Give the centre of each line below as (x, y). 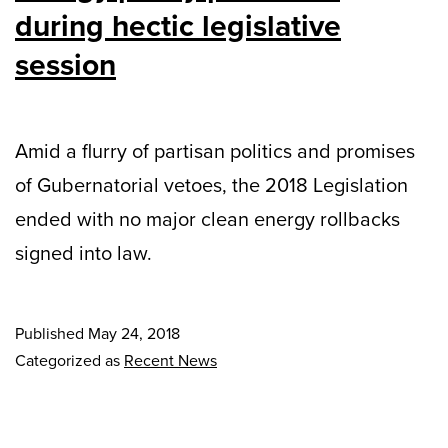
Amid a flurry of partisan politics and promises (215, 150)
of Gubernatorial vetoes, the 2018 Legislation (211, 184)
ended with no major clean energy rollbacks (207, 218)
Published (51, 333)
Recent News (170, 360)
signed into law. (83, 252)
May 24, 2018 (134, 333)
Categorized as (69, 360)
